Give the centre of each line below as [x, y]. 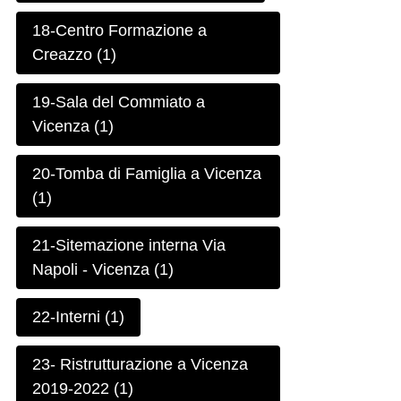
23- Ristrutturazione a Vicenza [141, 365]
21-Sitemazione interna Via [129, 246]
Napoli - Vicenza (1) [103, 270]
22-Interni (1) [79, 317]
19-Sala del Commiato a [119, 102]
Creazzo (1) [75, 55]
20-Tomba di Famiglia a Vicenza [147, 174]
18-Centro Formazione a [120, 31]
